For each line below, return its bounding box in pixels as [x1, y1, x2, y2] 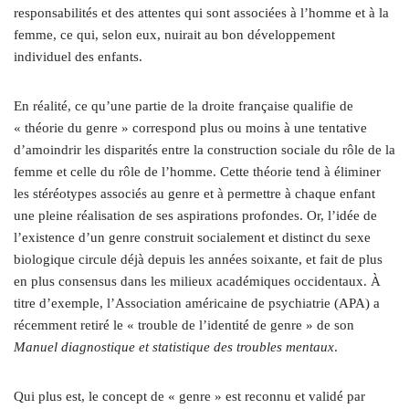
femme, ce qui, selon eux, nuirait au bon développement [14, 26, 335, 42]
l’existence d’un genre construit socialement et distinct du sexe [14, 229, 371, 245]
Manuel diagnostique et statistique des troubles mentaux [14, 339, 334, 354]
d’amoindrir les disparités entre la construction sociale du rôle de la [14, 142, 395, 157]
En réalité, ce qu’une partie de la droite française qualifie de [14, 98, 353, 113]
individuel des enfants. [14, 48, 142, 64]
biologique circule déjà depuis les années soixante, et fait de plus [14, 251, 383, 267]
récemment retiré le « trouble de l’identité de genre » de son [14, 317, 354, 332]
